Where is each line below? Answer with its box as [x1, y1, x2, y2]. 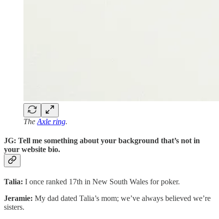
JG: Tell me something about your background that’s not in [4, 136, 200, 145]
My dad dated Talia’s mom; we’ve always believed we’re [33, 194, 211, 203]
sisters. [4, 203, 24, 212]
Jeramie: [4, 194, 33, 203]
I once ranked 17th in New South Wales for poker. [23, 177, 180, 186]
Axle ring [37, 117, 66, 126]
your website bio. [4, 145, 60, 153]
